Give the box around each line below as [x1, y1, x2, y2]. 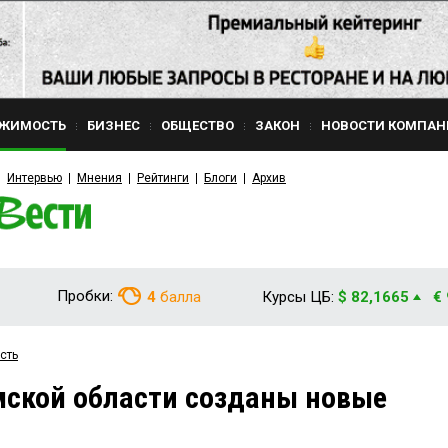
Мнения [77, 171, 122, 185]
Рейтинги [137, 171, 189, 185]
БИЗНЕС [87, 118, 140, 133]
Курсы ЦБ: [262, 288, 334, 306]
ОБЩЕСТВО [161, 118, 234, 133]
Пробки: [57, 287, 113, 305]
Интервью [7, 171, 62, 185]
